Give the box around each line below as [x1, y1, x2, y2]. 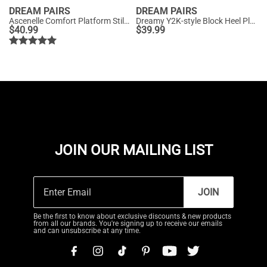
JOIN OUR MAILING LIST [54, 142, 213, 159]
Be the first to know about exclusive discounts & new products [33, 212, 231, 221]
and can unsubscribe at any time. [33, 226, 141, 235]
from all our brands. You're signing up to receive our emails [33, 219, 222, 228]
